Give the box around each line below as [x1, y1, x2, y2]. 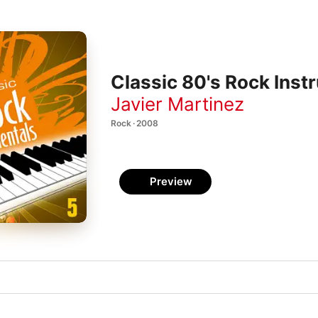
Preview [150, 175, 192, 188]
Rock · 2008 [111, 117, 158, 128]
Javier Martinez [111, 92, 244, 115]
